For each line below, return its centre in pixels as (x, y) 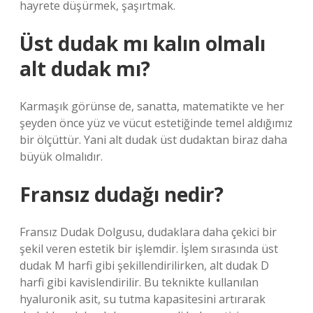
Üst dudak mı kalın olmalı (143, 43)
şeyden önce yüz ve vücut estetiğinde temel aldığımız (156, 123)
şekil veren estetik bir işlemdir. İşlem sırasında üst (149, 249)
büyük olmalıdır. (61, 156)
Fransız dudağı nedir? (122, 194)
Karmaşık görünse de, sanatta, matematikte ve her (152, 106)
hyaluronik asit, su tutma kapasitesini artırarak (143, 299)
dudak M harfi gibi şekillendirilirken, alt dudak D (144, 265)
